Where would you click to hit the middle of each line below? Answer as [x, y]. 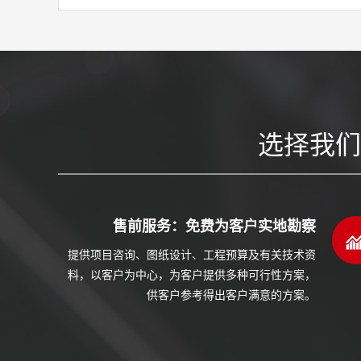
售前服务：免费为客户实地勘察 [214, 226]
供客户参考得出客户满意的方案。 [231, 295]
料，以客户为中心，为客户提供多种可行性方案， [192, 274]
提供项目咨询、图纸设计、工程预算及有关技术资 [192, 254]
